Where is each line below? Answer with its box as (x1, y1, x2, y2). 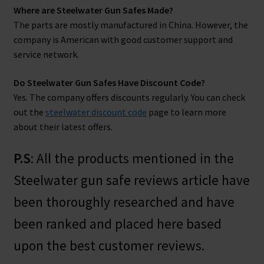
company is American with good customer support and (13, 34, 233, 46)
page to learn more (146, 105, 226, 118)
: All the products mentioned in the (30, 150, 234, 167)
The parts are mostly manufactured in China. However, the (13, 19, 248, 31)
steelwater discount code (45, 105, 147, 118)
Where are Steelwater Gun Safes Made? (13, 4, 173, 16)
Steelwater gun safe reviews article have (13, 171, 250, 189)
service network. (13, 48, 79, 61)
